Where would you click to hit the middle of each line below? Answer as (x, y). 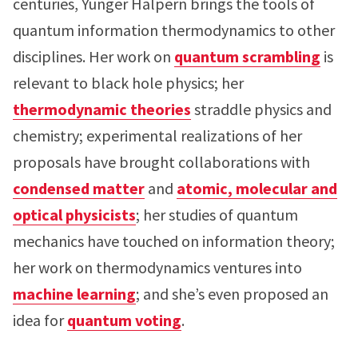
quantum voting (124, 320)
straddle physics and (261, 109)
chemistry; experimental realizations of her (157, 135)
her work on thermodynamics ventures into (157, 267)
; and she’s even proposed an (232, 294)
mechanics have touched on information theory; (174, 241)
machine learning (74, 294)
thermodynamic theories (102, 109)
